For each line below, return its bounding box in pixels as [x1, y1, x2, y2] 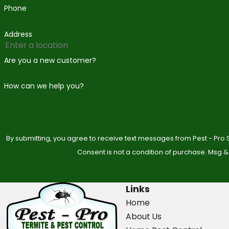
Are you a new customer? [4, 55, 96, 65]
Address [4, 29, 32, 39]
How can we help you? [4, 81, 84, 91]
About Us [125, 211, 162, 222]
